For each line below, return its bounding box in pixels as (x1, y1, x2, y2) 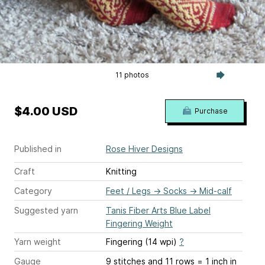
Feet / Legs (106, 186, 151, 196)
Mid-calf (199, 186, 232, 196)
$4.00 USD (14, 104, 77, 118)
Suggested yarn (14, 205, 78, 215)
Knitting (106, 166, 137, 176)
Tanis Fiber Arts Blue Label (106, 205, 211, 215)
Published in (14, 144, 62, 154)
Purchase (194, 106, 228, 115)
